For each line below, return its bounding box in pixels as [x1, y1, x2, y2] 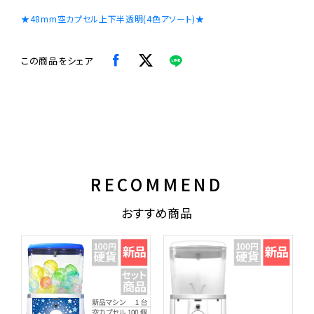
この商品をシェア [21, 54, 93, 68]
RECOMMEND [90, 172, 224, 197]
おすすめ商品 [121, 204, 193, 222]
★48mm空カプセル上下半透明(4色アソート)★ [21, 13, 205, 25]
